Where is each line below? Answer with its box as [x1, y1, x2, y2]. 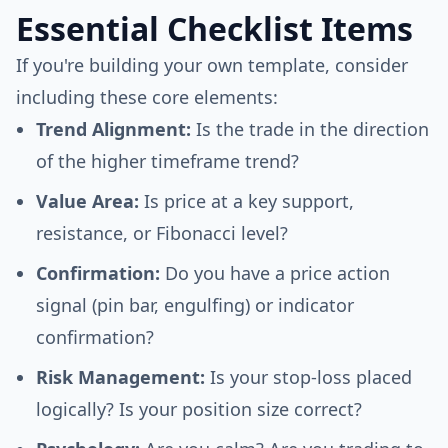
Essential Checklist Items [16, 7, 413, 50]
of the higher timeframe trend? [36, 149, 299, 173]
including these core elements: [16, 85, 278, 109]
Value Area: [36, 189, 139, 213]
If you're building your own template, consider [16, 53, 408, 77]
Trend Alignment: [36, 117, 191, 141]
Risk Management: [36, 365, 205, 389]
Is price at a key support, [139, 189, 354, 213]
